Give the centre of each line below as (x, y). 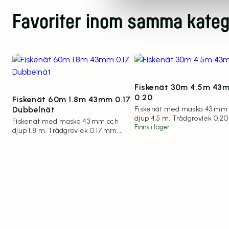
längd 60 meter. (39, 140)
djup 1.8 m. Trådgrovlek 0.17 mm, (65, 130)
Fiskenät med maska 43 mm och (65, 121)
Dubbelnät (34, 109)
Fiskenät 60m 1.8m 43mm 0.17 (72, 99)
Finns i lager (152, 127)
